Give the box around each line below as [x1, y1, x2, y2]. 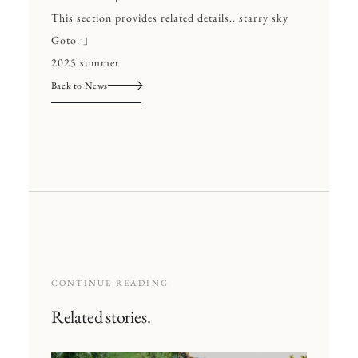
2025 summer [50, 54, 120, 70]
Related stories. [50, 304, 151, 328]
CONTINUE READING [50, 276, 169, 288]
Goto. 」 [50, 32, 95, 47]
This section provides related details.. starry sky [50, 10, 288, 25]
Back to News [50, 78, 109, 92]
